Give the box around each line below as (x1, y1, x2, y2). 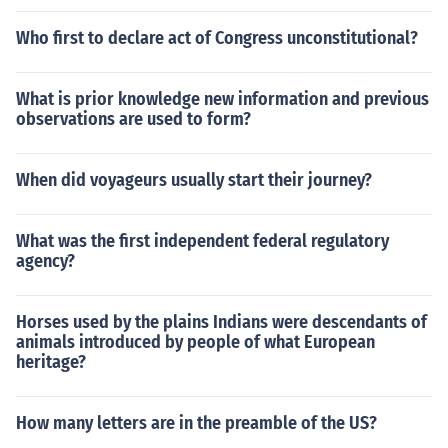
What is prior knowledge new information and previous (16, 88, 429, 110)
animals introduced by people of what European (16, 331, 375, 353)
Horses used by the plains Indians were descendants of (16, 311, 427, 333)
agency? (16, 250, 75, 272)
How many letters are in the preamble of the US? (16, 412, 377, 434)
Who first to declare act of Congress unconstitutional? (16, 27, 418, 49)
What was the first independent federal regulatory (16, 230, 389, 252)
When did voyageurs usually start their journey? (16, 169, 372, 191)
